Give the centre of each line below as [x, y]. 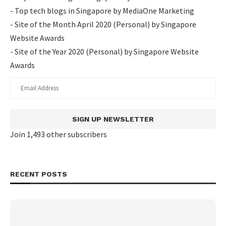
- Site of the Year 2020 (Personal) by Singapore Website [104, 51]
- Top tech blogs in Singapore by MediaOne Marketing [102, 11]
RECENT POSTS [39, 174]
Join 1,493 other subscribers [59, 134]
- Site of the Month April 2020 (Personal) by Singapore [103, 24]
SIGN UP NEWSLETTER [113, 119]
